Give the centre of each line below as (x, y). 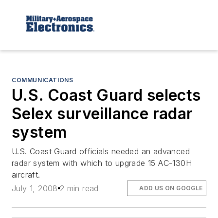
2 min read (79, 188)
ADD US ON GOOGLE (171, 188)
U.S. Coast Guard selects (106, 95)
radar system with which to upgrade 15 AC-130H (102, 163)
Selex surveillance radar (102, 113)
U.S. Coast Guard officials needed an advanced (101, 151)
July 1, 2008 (35, 188)
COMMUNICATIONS (43, 80)
